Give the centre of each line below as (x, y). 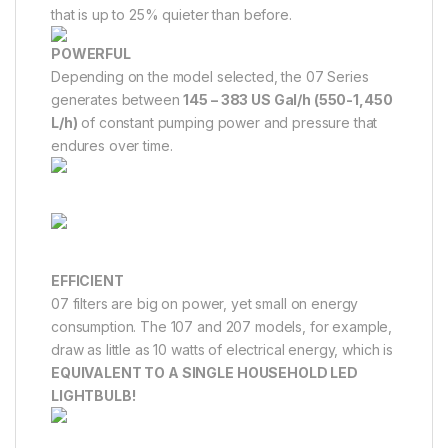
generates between (117, 99)
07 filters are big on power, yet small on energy (205, 303)
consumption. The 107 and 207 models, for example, (222, 326)
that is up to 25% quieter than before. (171, 14)
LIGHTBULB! (93, 395)
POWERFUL (91, 53)
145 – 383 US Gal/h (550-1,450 (288, 99)
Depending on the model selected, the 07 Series (210, 76)
